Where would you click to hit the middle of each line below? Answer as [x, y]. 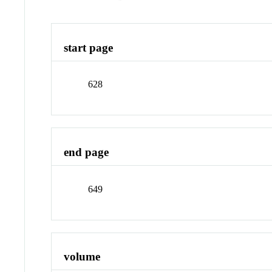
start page [89, 47]
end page [87, 152]
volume [82, 257]
